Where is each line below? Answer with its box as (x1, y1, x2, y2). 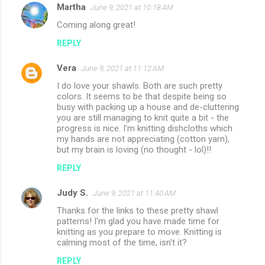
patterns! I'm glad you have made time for (57, 216, 219, 227)
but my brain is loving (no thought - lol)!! (57, 144, 211, 156)
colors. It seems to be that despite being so (57, 91, 227, 102)
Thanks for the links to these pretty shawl (57, 205, 218, 216)
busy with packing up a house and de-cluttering (57, 102, 239, 113)
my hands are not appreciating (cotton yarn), (57, 134, 230, 145)
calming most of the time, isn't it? (57, 237, 187, 248)
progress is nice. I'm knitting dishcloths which (57, 123, 232, 134)
